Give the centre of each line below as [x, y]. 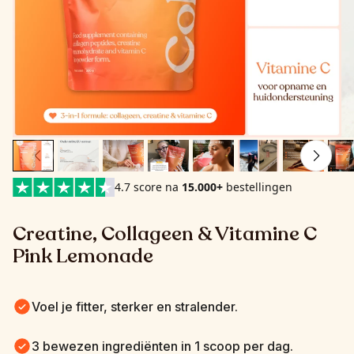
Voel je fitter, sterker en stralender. [135, 307]
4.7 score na [148, 187]
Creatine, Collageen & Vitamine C [165, 234]
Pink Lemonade [83, 256]
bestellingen [257, 187]
